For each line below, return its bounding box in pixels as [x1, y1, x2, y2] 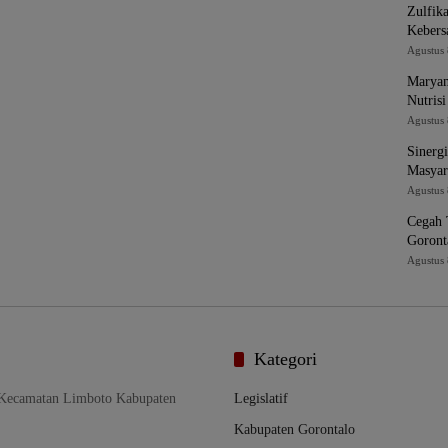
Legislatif [234, 391, 288, 406]
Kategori [254, 349, 317, 369]
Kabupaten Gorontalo [234, 422, 355, 437]
